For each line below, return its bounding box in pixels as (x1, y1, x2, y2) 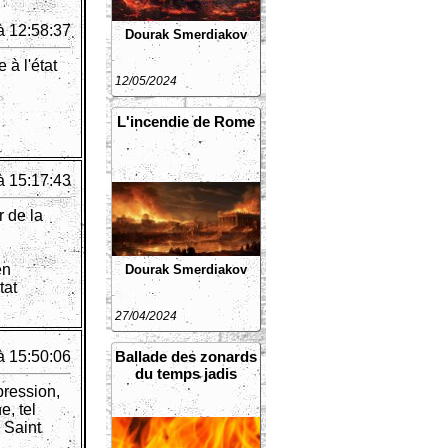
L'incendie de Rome (117, 113, 255, 130)
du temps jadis (135, 365, 237, 382)
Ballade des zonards (115, 348, 257, 365)
